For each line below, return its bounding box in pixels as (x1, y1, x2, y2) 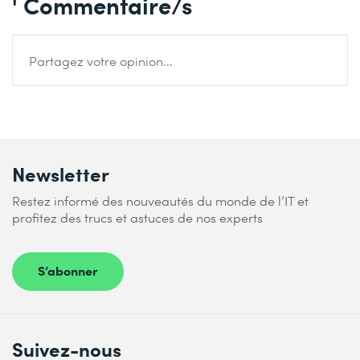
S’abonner (38, 261, 98, 280)
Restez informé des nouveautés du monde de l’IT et (12, 192, 309, 210)
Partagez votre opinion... (29, 52, 173, 70)
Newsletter (12, 160, 109, 187)
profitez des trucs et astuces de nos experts (12, 209, 263, 227)
